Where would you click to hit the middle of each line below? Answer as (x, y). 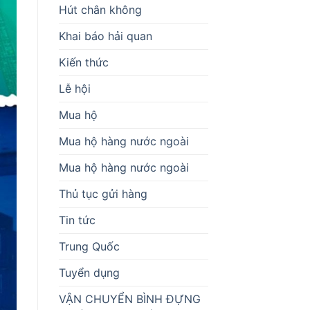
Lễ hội (74, 88)
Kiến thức (83, 62)
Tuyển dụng (89, 272)
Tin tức (77, 220)
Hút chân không (100, 9)
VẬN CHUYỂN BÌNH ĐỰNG (129, 299)
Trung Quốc (89, 246)
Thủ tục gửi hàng (103, 193)
